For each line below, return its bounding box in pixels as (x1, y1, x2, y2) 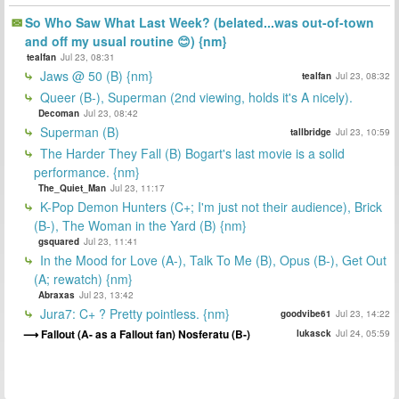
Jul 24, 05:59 (336, 327, 390, 340)
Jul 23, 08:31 (61, 50, 115, 63)
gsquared (38, 234, 79, 248)
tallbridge (290, 125, 331, 138)
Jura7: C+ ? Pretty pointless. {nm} (37, 304, 230, 322)
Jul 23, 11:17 (110, 181, 165, 194)
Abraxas (38, 288, 75, 301)
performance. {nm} (34, 162, 140, 181)
